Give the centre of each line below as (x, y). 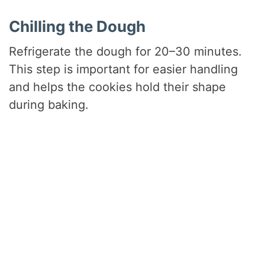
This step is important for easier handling (124, 69)
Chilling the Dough (77, 26)
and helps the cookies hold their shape (118, 87)
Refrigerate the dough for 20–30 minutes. (126, 51)
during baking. (49, 104)
